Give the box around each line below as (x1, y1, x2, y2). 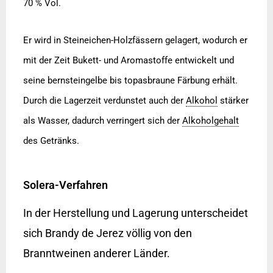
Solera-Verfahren (23, 179, 108, 192)
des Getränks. (23, 135, 79, 147)
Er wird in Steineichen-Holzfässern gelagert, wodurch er (23, 35, 247, 46)
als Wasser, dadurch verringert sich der (23, 115, 182, 127)
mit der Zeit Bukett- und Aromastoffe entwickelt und (23, 55, 234, 66)
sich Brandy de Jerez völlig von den (23, 227, 192, 240)
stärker (217, 95, 249, 107)
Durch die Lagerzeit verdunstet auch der (23, 95, 186, 107)
